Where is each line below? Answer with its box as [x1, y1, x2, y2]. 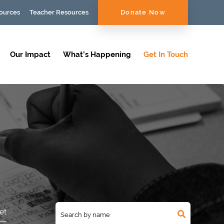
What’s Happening [63, 50, 131, 59]
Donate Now [120, 8, 165, 16]
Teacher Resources [29, 8, 88, 16]
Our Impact [10, 50, 50, 59]
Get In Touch [143, 50, 188, 59]
